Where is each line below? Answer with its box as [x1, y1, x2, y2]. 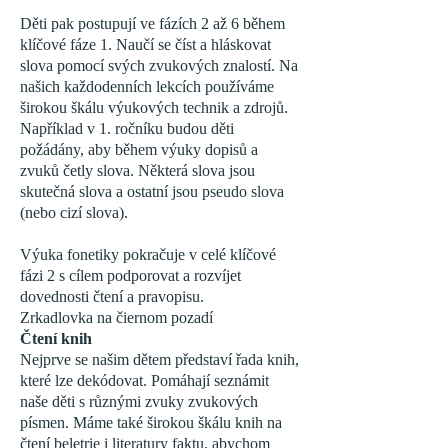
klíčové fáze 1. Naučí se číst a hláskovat [20, 36, 271, 53]
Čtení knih [20, 330, 92, 347]
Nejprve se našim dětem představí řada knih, [20, 351, 299, 368]
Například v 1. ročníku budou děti [20, 120, 234, 137]
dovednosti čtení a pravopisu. [20, 288, 204, 305]
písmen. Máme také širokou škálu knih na [20, 414, 282, 431]
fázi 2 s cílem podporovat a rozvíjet [20, 267, 241, 284]
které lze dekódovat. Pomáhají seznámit [20, 372, 269, 389]
